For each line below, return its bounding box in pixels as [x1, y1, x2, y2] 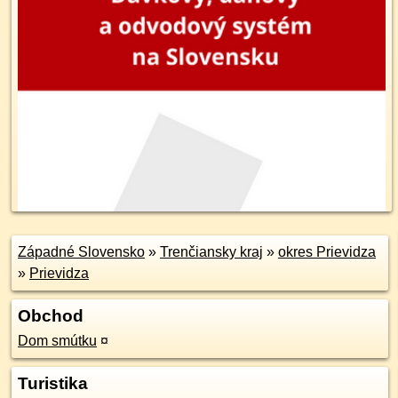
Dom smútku [18, 333, 97, 348]
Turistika [18, 374, 88, 393]
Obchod [18, 306, 84, 325]
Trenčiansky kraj [160, 244, 263, 259]
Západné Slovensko [18, 244, 145, 259]
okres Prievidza [278, 244, 376, 259]
